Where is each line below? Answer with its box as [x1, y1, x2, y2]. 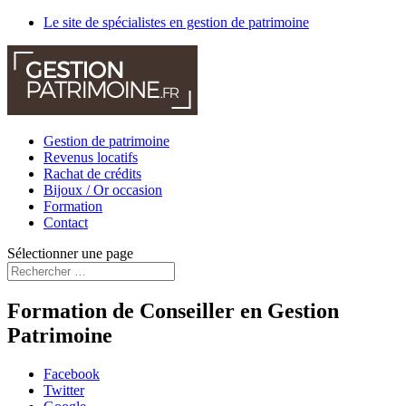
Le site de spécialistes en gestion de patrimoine [43, 14, 309, 30]
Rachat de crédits [43, 166, 141, 181]
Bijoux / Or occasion [43, 182, 162, 198]
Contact [43, 215, 88, 230]
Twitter [43, 382, 84, 398]
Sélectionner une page [7, 246, 133, 261]
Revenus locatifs [43, 150, 138, 165]
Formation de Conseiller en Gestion [7, 298, 339, 323]
